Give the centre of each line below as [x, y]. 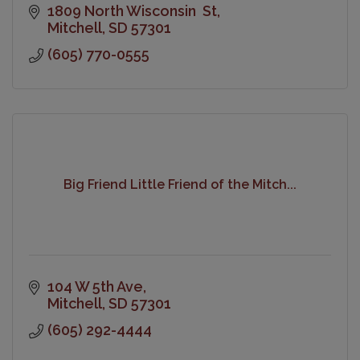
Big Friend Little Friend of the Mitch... [180, 185]
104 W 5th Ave [95, 286]
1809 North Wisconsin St [132, 10]
